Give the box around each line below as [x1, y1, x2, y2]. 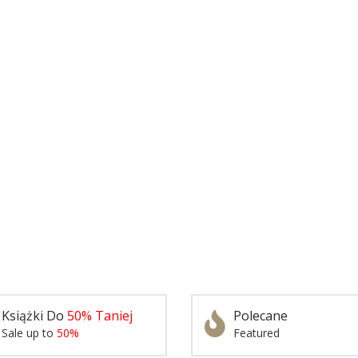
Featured [233, 325, 280, 340]
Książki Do [2, 307, 67, 324]
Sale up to [2, 325, 57, 340]
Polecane [233, 307, 288, 324]
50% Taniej [67, 307, 133, 324]
